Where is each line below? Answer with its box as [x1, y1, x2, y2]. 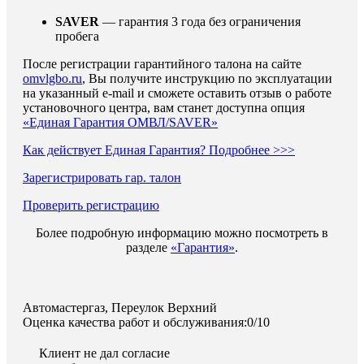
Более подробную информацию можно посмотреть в [36, 226, 328, 240]
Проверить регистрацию [23, 198, 159, 212]
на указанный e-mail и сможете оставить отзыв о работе [23, 86, 331, 100]
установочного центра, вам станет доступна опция [23, 101, 305, 115]
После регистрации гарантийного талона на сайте [23, 57, 301, 71]
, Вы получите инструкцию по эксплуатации [82, 71, 332, 85]
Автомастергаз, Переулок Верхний [23, 301, 217, 314]
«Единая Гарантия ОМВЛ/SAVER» [23, 115, 218, 129]
